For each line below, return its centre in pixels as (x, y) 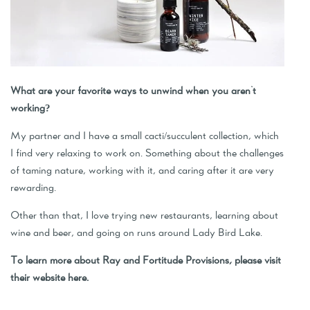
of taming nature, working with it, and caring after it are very (142, 170)
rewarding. (33, 188)
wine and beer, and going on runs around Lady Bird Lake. (136, 232)
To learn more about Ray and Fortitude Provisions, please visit (146, 260)
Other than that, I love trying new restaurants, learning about (144, 215)
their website (38, 277)
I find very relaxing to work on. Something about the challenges (147, 153)
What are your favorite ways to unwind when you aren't (133, 91)
